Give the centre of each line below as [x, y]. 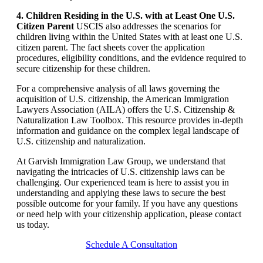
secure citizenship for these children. [83, 69]
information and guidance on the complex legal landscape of [127, 131]
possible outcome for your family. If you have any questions [127, 204]
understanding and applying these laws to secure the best [121, 193]
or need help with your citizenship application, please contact [129, 214]
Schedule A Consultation [131, 245]
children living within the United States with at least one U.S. [129, 37]
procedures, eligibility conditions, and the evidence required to [131, 58]
